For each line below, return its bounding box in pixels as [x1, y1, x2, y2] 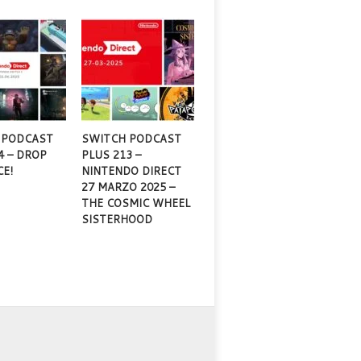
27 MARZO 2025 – [81, 180, 176, 195]
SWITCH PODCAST [81, 131, 182, 147]
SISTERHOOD [81, 212, 153, 227]
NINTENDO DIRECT [81, 164, 182, 179]
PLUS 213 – [81, 147, 142, 163]
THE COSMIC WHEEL [81, 196, 191, 211]
